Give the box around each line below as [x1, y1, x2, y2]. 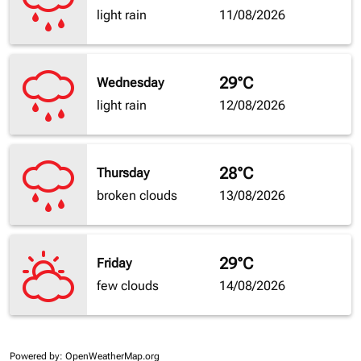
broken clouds [97, 188, 177, 204]
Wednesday [97, 75, 164, 91]
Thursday [97, 165, 149, 181]
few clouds [97, 278, 159, 294]
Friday [97, 255, 131, 272]
